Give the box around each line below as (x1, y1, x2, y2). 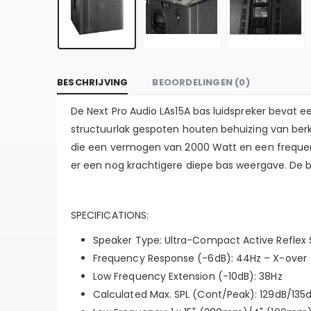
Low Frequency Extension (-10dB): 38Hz (93, 269, 283, 283)
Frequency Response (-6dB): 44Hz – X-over (93, 251, 307, 265)
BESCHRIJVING (57, 75, 128, 89)
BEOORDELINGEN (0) (152, 75, 250, 89)
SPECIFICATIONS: (71, 208, 149, 222)
